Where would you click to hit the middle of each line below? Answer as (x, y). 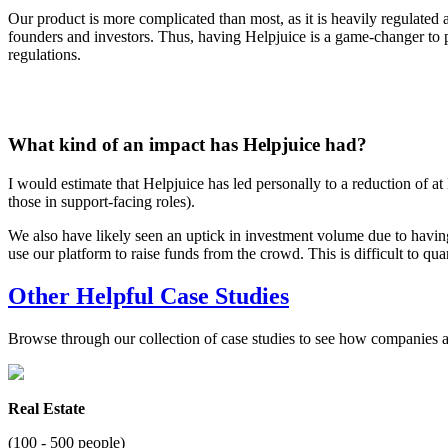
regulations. (46, 54)
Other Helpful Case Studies (148, 296)
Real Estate (46, 408)
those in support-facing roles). (103, 202)
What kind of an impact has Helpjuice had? (187, 145)
